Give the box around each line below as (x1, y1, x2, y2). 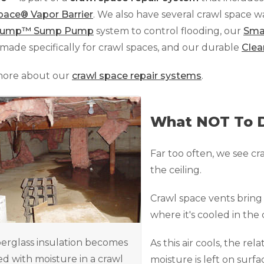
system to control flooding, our (94, 25, 243, 37)
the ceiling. (150, 164, 202, 176)
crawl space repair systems (72, 70, 202, 81)
